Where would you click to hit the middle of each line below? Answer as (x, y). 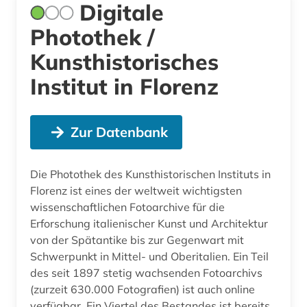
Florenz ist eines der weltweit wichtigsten (136, 190)
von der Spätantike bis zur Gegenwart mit (137, 240)
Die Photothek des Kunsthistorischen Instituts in (150, 174)
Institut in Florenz (124, 86)
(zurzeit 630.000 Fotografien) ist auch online (143, 289)
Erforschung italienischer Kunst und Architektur (149, 223)
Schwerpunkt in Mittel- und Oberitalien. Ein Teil (149, 256)
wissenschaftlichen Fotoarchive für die (127, 207)
